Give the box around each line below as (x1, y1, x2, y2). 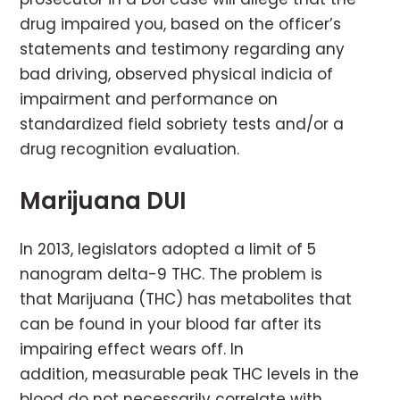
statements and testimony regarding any (20, 38, 346, 61)
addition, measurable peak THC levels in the (20, 363, 360, 386)
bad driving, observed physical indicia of (20, 63, 334, 86)
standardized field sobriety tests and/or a (20, 113, 345, 136)
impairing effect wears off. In (20, 338, 245, 361)
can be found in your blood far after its (20, 313, 322, 336)
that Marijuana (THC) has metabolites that (20, 288, 353, 311)
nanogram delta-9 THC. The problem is (20, 263, 323, 286)
